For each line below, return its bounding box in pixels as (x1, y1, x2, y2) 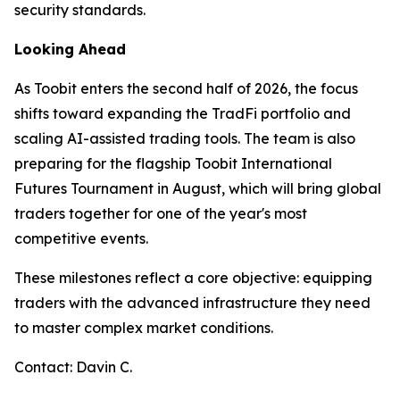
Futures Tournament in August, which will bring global (14, 179, 381, 197)
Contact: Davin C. (14, 357, 132, 376)
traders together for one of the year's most (14, 204, 307, 222)
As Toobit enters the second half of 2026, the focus (14, 79, 358, 97)
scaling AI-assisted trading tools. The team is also (14, 129, 355, 147)
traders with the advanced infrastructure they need (14, 293, 371, 312)
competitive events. (14, 229, 148, 247)
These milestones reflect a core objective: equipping (14, 268, 372, 287)
